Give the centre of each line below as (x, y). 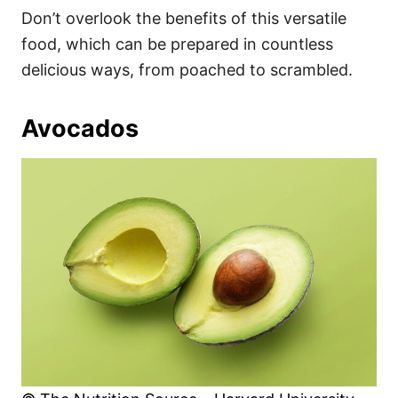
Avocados (80, 129)
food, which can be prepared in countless (177, 44)
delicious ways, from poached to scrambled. (187, 70)
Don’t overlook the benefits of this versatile (184, 19)
